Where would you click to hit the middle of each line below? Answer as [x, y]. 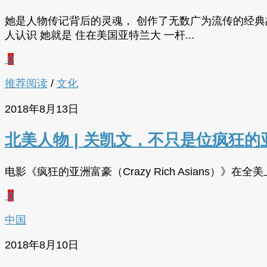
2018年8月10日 [42, 245]
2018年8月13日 [42, 109]
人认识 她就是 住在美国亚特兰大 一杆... [100, 35]
